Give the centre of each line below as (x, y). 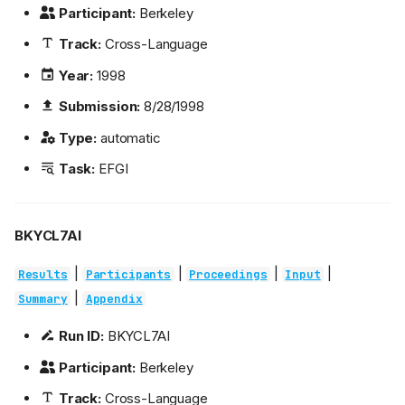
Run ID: (81, 336)
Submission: (99, 107)
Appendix (114, 299)
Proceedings (228, 275)
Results (42, 275)
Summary (42, 299)
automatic (129, 137)
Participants (128, 275)
